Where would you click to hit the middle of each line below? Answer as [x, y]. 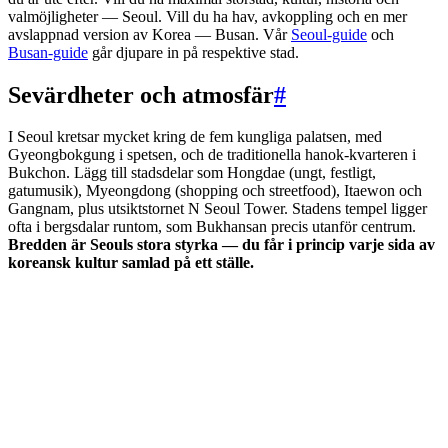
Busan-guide [48, 52]
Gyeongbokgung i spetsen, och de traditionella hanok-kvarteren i [212, 155]
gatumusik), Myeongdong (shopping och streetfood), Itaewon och [215, 191]
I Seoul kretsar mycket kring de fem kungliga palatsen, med [195, 137]
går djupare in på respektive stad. [193, 52]
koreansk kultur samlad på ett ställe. [131, 263]
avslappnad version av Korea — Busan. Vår [149, 34]
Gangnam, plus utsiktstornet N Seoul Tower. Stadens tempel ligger [217, 209]
